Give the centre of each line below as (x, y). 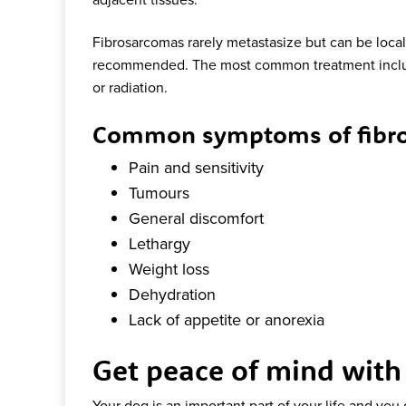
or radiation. (132, 87)
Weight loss (169, 268)
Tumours (159, 192)
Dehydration (172, 294)
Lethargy (159, 243)
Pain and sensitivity (196, 167)
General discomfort (196, 217)
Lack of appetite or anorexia (227, 319)
